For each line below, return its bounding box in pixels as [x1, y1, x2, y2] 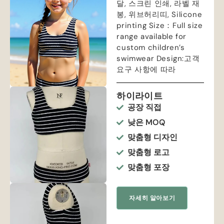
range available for [116, 31, 186, 42]
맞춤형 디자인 [127, 132, 178, 143]
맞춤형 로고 [127, 147, 170, 158]
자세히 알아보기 [129, 194, 175, 202]
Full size [172, 20, 203, 31]
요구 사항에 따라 [116, 64, 176, 75]
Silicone [171, 9, 202, 20]
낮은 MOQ [127, 117, 166, 128]
